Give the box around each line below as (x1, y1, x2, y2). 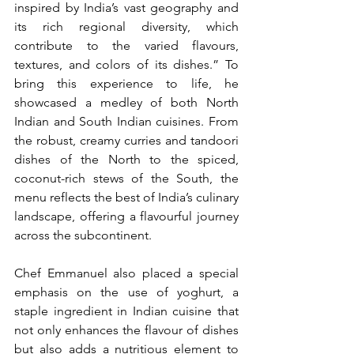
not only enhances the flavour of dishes (14, 322, 239, 337)
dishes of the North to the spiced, (14, 151, 239, 167)
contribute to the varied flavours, (14, 37, 239, 53)
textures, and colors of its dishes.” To (14, 56, 239, 72)
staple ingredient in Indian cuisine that (14, 303, 239, 318)
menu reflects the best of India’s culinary (14, 189, 239, 205)
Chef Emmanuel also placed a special (14, 265, 239, 281)
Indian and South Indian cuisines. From (14, 113, 239, 129)
